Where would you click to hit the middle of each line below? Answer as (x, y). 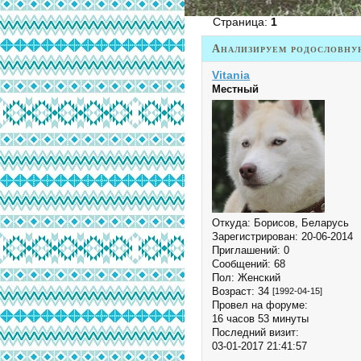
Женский (258, 277)
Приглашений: (247, 250)
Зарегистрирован (254, 236)
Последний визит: (256, 332)
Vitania (231, 75)
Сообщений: (242, 263)
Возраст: (234, 291)
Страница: (241, 21)
